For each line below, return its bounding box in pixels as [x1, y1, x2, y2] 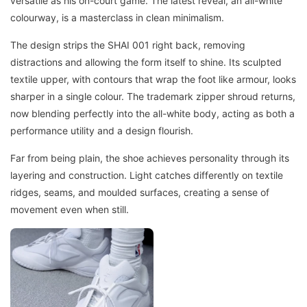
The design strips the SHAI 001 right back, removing [10, 39, 245, 51]
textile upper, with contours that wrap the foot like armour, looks [10, 73, 296, 86]
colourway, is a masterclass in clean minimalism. [10, 12, 224, 24]
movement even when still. [10, 204, 129, 216]
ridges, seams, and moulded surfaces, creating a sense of [10, 186, 269, 199]
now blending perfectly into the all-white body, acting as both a [10, 108, 295, 120]
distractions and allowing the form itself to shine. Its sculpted [10, 56, 282, 69]
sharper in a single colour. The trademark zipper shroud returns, [10, 90, 295, 103]
